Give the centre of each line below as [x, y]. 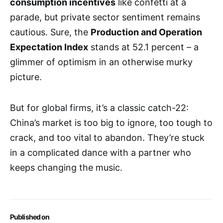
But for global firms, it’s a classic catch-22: [99, 108]
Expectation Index [49, 47]
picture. [26, 77]
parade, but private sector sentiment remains [105, 17]
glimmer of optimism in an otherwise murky [101, 62]
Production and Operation [146, 32]
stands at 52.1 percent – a [143, 47]
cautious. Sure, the [50, 32]
